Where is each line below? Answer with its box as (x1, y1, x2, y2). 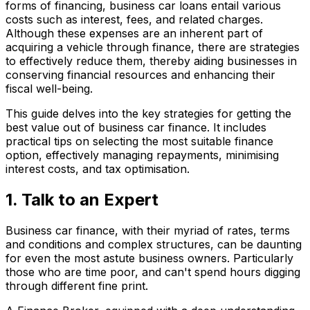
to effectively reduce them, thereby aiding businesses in (6, 54, 297, 69)
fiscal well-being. (6, 82, 93, 96)
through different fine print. (6, 279, 148, 293)
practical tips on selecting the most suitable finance (6, 134, 273, 149)
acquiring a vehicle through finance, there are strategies (6, 40, 300, 55)
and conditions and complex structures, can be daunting (6, 237, 302, 252)
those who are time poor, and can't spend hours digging (6, 265, 300, 280)
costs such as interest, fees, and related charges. (6, 12, 263, 27)
